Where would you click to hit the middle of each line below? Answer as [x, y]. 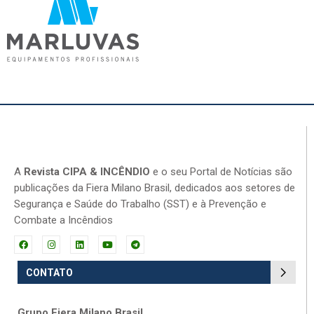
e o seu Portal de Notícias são [221, 172]
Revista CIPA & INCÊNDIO [87, 172]
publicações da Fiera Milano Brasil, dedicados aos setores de [155, 188]
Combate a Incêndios [63, 220]
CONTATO [49, 273]
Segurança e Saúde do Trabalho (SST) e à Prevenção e [140, 204]
